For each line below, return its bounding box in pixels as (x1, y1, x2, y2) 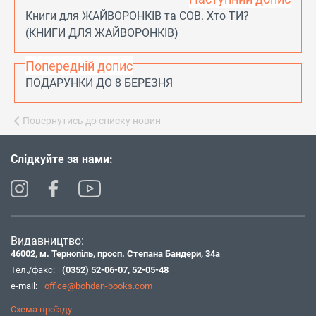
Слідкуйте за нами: (11, 152, 113, 166)
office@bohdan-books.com (44, 281, 152, 292)
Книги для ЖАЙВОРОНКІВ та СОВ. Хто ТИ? (25, 9, 249, 23)
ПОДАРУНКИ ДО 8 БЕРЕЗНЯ (25, 76, 173, 90)
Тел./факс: (11, 265, 55, 276)
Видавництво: (11, 234, 84, 248)
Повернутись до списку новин (23, 115, 161, 127)
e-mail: (11, 281, 37, 292)
